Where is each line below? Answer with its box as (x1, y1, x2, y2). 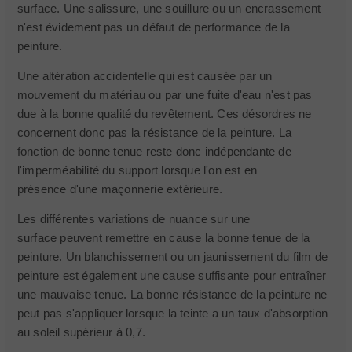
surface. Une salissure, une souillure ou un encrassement (16, 2, 321, 15)
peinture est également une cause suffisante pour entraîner (16, 269, 327, 282)
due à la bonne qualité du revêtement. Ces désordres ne (16, 107, 312, 120)
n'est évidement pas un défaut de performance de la (16, 20, 290, 34)
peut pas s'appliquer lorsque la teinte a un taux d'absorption (16, 306, 328, 320)
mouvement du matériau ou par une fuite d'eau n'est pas (16, 88, 313, 101)
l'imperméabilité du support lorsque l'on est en (16, 163, 258, 177)
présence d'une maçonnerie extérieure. (16, 182, 223, 196)
